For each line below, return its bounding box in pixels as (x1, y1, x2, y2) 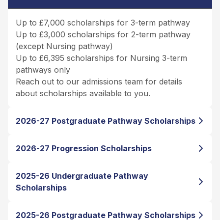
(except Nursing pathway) (16, 41, 113, 51)
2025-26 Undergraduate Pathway (16, 170, 148, 181)
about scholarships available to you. (16, 88, 150, 98)
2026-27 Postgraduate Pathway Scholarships (16, 115, 195, 126)
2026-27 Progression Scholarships (16, 143, 152, 153)
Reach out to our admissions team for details (16, 76, 182, 86)
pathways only (16, 64, 70, 75)
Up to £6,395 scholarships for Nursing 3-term (16, 53, 187, 63)
